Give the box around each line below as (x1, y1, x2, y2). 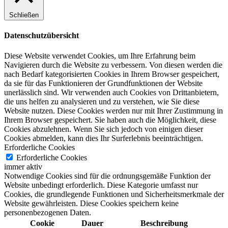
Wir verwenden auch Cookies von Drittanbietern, (61, 88, 219, 97)
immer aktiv (4, 162, 42, 171)
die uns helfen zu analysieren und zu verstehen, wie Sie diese (4, 97, 199, 106)
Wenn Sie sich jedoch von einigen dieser (73, 124, 203, 133)
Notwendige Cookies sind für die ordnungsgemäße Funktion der (4, 171, 211, 180)
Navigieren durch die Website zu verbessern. (4, 60, 147, 69)
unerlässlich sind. (4, 88, 59, 97)
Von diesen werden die (149, 60, 222, 69)
